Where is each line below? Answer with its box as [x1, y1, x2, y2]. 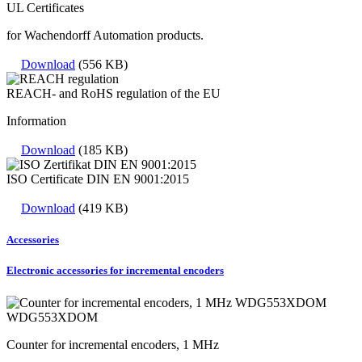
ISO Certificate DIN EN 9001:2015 [6, 172, 189, 187]
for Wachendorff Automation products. [6, 28, 204, 43]
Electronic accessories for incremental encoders [6, 264, 224, 277]
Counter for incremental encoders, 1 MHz [6, 337, 219, 351]
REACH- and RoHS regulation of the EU [6, 86, 221, 101]
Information [6, 114, 66, 128]
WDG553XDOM [6, 309, 98, 324]
